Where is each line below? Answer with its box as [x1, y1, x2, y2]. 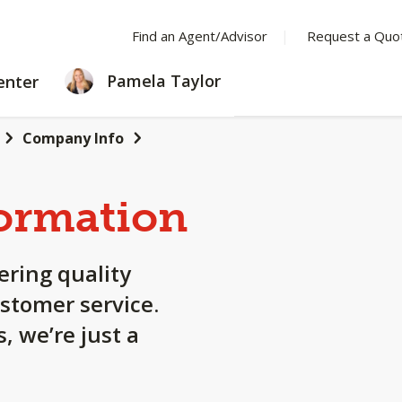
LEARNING [50, 68, 124, 88]
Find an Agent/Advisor [131, 27, 267, 45]
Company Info [22, 128, 124, 148]
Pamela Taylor [102, 70, 221, 92]
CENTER [50, 88, 106, 108]
